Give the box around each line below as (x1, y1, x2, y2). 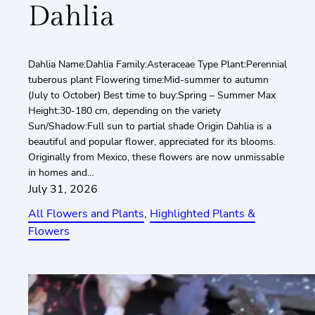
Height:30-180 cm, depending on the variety (28, 103, 221, 117)
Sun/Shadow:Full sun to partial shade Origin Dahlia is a (28, 119, 271, 133)
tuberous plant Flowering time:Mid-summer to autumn (28, 72, 269, 86)
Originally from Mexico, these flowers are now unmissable (28, 150, 284, 164)
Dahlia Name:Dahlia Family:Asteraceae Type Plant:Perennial (28, 57, 287, 71)
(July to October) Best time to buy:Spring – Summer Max (28, 88, 276, 102)
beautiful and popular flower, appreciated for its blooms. (28, 134, 276, 148)
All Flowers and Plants (28, 205, 144, 221)
